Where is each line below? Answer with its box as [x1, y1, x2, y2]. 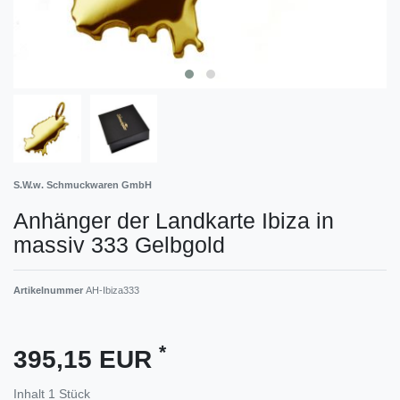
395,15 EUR [13, 345, 159, 373]
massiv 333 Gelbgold [13, 231, 225, 257]
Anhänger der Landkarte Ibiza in [13, 207, 334, 233]
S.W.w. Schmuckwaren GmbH [13, 179, 152, 190]
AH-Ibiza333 [86, 284, 139, 296]
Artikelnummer [13, 284, 86, 296]
